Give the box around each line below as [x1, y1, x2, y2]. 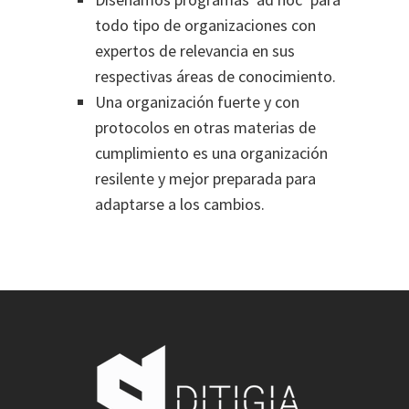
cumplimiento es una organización [95, 142, 328, 163]
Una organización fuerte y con [95, 91, 299, 112]
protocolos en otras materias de [95, 117, 316, 138]
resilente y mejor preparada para [95, 168, 316, 189]
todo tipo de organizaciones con [95, 15, 316, 36]
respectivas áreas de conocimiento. [95, 66, 336, 87]
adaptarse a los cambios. [95, 194, 265, 215]
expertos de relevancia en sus [95, 40, 295, 61]
